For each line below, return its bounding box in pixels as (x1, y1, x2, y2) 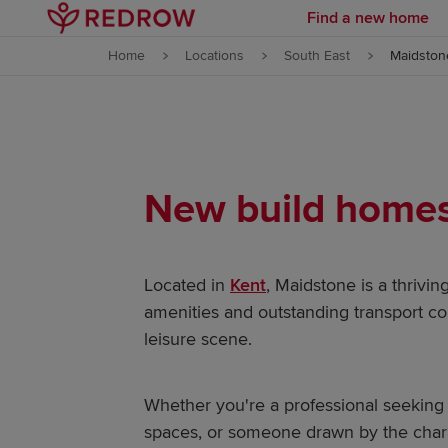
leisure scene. (144, 328, 252, 350)
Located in (144, 274, 230, 296)
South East (284, 46, 350, 64)
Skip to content (150, 18, 257, 38)
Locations (185, 46, 244, 64)
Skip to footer (156, 66, 251, 86)
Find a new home (307, 7, 429, 28)
